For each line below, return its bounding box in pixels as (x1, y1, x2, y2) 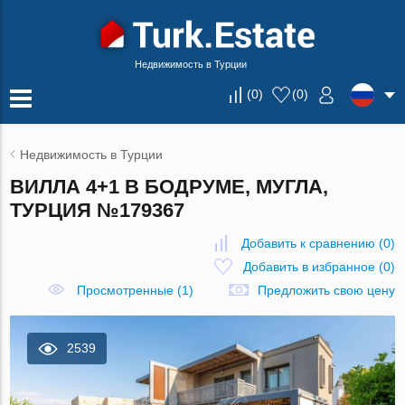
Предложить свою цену (257, 283, 395, 297)
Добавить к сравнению (240, 236, 375, 250)
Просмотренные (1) (76, 283, 193, 297)
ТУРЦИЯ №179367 (10, 199, 185, 221)
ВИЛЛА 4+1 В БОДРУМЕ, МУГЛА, (10, 175, 329, 198)
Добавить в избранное (242, 259, 375, 274)
